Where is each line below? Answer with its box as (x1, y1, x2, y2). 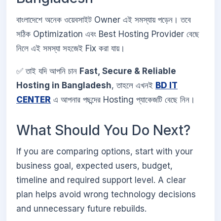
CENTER (16, 94, 51, 105)
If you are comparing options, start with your (16, 147, 193, 157)
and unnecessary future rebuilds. (16, 204, 147, 214)
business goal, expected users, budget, (16, 161, 173, 171)
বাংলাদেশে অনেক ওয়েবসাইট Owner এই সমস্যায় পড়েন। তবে (16, 14, 191, 25)
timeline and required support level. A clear (16, 175, 186, 185)
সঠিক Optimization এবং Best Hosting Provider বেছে (16, 29, 199, 39)
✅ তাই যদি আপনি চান (16, 66, 79, 76)
